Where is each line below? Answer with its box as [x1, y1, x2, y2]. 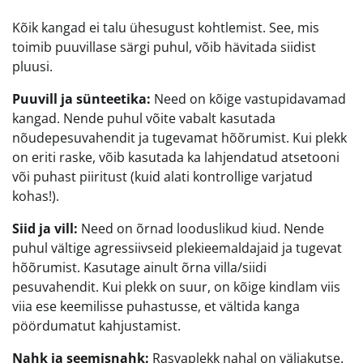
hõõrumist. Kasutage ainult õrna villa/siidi [12, 258, 267, 277]
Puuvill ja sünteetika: [12, 90, 151, 109]
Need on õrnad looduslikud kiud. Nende [78, 220, 324, 238]
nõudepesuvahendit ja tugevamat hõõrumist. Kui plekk [12, 129, 347, 147]
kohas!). [12, 187, 59, 206]
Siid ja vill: [12, 220, 78, 238]
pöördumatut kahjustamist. [12, 317, 181, 335]
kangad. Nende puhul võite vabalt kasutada [12, 109, 275, 128]
